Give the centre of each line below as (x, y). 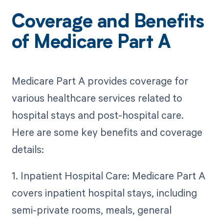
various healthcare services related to (97, 98)
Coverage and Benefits (108, 23)
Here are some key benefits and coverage (107, 132)
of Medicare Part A (91, 43)
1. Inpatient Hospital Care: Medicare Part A (108, 176)
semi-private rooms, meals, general (91, 210)
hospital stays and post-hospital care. (98, 115)
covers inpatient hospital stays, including (104, 193)
